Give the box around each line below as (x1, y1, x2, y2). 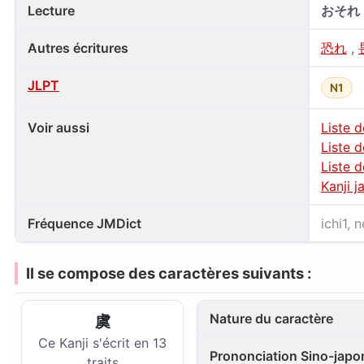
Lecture (28, 2, 75, 19)
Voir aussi (28, 119, 89, 136)
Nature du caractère (210, 310, 333, 327)
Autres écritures (28, 40, 128, 56)
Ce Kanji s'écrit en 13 (38, 335, 167, 351)
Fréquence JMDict (28, 215, 141, 232)
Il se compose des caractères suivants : (26, 264, 311, 282)
